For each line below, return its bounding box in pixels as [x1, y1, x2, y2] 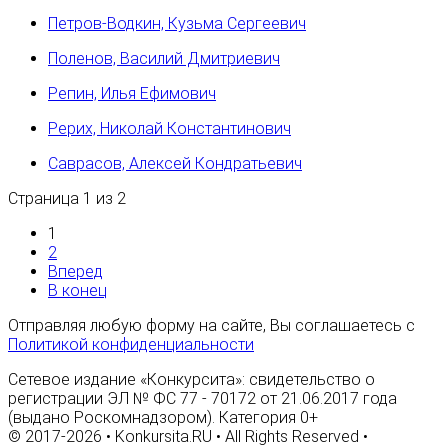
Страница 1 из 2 [8, 189, 126, 209]
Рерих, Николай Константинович [48, 119, 291, 139]
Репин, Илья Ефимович [48, 84, 216, 104]
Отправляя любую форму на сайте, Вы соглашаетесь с [8, 316, 415, 336]
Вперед [48, 262, 103, 282]
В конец [48, 281, 107, 301]
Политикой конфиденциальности [8, 335, 254, 355]
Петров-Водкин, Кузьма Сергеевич [48, 14, 306, 34]
